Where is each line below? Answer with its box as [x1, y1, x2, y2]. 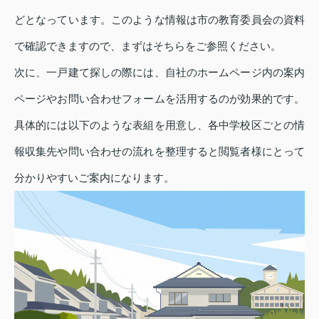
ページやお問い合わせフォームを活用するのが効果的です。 [14, 93, 305, 105]
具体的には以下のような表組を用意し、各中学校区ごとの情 [14, 119, 305, 132]
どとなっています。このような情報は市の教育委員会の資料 [14, 14, 305, 26]
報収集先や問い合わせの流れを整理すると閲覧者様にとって [14, 145, 305, 158]
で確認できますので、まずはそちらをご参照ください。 [14, 40, 281, 53]
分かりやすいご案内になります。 [14, 172, 174, 184]
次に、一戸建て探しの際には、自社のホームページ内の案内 [14, 66, 305, 79]
